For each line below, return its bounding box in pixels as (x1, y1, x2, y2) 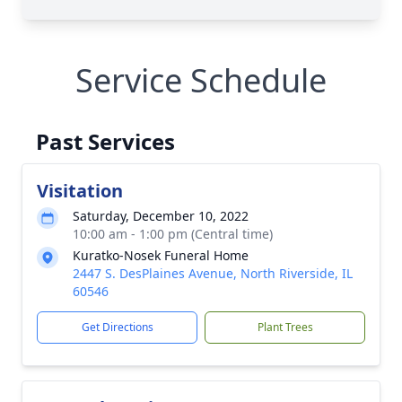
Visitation (37, 179, 123, 203)
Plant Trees (257, 319, 313, 335)
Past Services (36, 127, 175, 156)
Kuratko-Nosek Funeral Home (73, 247, 249, 264)
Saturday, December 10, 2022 (73, 207, 249, 224)
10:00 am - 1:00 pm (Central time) (73, 225, 273, 242)
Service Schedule (75, 58, 327, 102)
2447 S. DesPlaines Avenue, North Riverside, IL (73, 265, 353, 282)
